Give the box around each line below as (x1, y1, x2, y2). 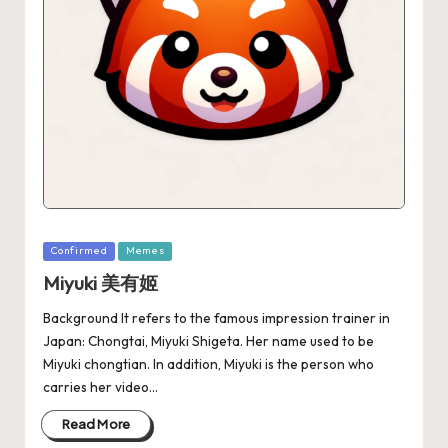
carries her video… (42, 378, 158, 397)
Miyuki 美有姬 (42, 270, 158, 295)
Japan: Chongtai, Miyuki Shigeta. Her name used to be (42, 332, 374, 351)
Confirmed (50, 244, 108, 258)
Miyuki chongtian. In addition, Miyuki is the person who (42, 355, 374, 374)
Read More (61, 416, 131, 433)
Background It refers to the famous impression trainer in (42, 309, 390, 328)
